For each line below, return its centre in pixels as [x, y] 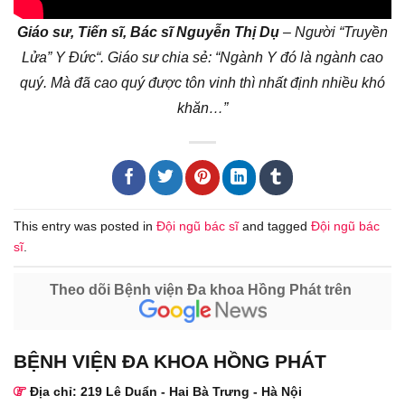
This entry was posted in [85, 226]
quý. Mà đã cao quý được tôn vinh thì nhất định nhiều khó [202, 82]
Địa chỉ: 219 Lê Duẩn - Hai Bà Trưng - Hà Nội [164, 391]
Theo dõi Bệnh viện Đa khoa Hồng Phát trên [202, 289]
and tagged [275, 226]
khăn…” [202, 108]
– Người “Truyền [334, 32]
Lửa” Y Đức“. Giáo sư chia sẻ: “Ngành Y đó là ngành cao [202, 57]
